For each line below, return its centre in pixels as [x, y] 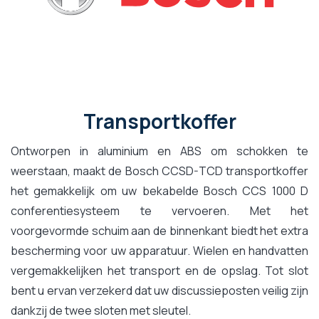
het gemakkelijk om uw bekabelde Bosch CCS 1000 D [159, 190]
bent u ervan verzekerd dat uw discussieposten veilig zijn [159, 290]
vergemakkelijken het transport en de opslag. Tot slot [159, 270]
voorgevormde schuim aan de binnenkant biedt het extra [159, 230]
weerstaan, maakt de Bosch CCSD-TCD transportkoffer [159, 171]
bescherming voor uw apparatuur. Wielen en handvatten [159, 250]
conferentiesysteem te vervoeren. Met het [159, 210]
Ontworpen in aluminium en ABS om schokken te [159, 151]
